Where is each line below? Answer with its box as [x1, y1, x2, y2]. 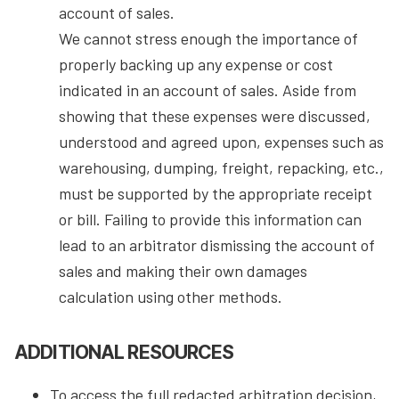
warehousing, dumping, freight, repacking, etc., [59, 158, 384, 178]
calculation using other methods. [59, 287, 282, 307]
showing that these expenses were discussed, [59, 106, 370, 126]
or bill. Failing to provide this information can [59, 209, 362, 230]
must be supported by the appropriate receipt [59, 183, 372, 204]
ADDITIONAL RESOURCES [14, 341, 234, 364]
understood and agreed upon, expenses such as [59, 132, 384, 152]
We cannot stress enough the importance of [59, 28, 358, 49]
